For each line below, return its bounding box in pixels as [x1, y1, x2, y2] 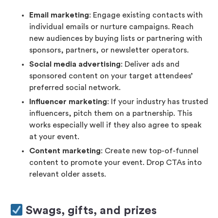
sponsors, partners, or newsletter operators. [29, 46, 189, 54]
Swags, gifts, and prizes [23, 205, 157, 217]
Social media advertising [29, 60, 121, 69]
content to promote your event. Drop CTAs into [29, 159, 202, 167]
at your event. [29, 133, 79, 141]
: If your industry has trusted [107, 98, 208, 106]
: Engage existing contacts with [89, 11, 203, 19]
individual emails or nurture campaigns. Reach [29, 23, 194, 31]
